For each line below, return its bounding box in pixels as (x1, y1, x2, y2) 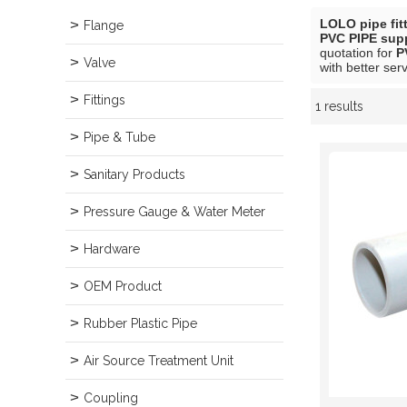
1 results (315, 99, 363, 114)
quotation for (320, 45, 396, 60)
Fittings (84, 93, 125, 107)
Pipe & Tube (84, 130, 155, 144)
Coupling (84, 391, 138, 405)
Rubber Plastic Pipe (84, 316, 197, 331)
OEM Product (84, 279, 162, 293)
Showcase (215, 104, 275, 118)
